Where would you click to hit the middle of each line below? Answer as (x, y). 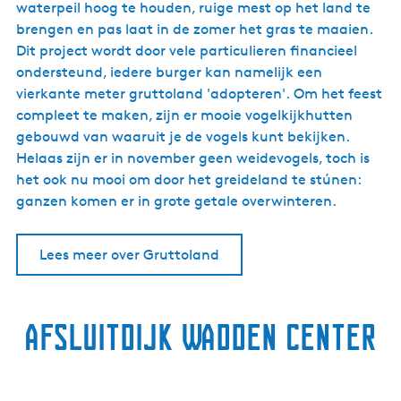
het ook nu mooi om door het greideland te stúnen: (188, 179)
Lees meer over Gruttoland (129, 255)
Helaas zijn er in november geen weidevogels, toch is (193, 158)
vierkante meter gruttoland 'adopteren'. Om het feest (199, 94)
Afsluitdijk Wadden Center (200, 337)
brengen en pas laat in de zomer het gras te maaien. (194, 29)
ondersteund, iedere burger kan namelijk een (169, 72)
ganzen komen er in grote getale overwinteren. (176, 201)
